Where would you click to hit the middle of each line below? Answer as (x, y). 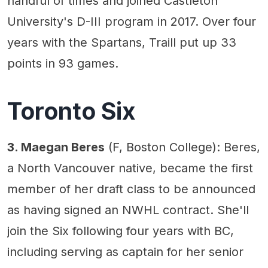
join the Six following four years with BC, (121, 231)
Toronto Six (71, 111)
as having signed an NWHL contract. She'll (128, 210)
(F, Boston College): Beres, (182, 147)
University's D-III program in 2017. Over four (132, 22)
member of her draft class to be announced (131, 189)
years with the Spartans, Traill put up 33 (122, 42)
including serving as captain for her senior (125, 252)
